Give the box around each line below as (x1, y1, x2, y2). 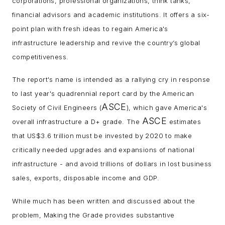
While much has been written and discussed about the (12, 197, 195, 205)
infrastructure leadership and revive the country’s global (12, 38, 200, 47)
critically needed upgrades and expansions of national (12, 146, 195, 154)
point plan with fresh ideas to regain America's (12, 24, 168, 33)
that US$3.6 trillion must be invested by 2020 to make (12, 132, 192, 140)
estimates (167, 118, 201, 126)
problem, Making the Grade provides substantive (12, 211, 175, 219)
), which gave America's (126, 103, 207, 112)
